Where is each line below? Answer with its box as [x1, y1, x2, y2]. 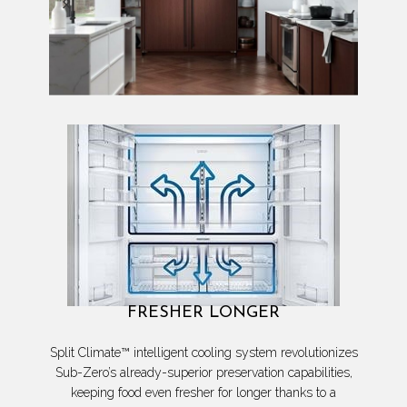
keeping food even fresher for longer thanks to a [71, 385, 336, 401]
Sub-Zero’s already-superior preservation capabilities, [55, 365, 352, 381]
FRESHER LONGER [127, 304, 280, 323]
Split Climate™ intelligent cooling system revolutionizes [49, 345, 358, 361]
